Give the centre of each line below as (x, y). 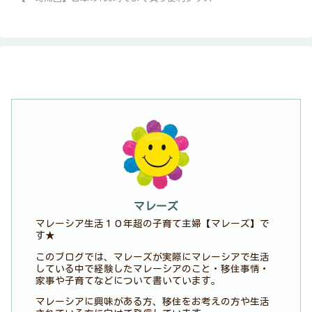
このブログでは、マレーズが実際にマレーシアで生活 (153, 257)
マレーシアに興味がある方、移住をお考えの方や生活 (153, 302)
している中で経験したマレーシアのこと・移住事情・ (153, 268)
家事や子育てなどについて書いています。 (128, 280)
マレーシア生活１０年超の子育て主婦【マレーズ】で (153, 223)
